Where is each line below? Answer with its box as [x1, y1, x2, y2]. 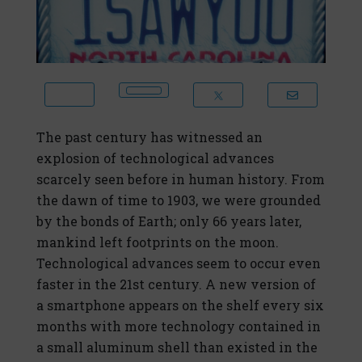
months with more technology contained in [36, 318, 321, 335]
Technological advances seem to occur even [36, 255, 321, 272]
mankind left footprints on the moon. [36, 234, 279, 251]
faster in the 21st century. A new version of [36, 276, 316, 293]
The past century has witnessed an [36, 128, 263, 146]
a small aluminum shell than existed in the [36, 339, 318, 356]
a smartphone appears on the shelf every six [36, 297, 324, 314]
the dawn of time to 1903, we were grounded [36, 192, 321, 209]
